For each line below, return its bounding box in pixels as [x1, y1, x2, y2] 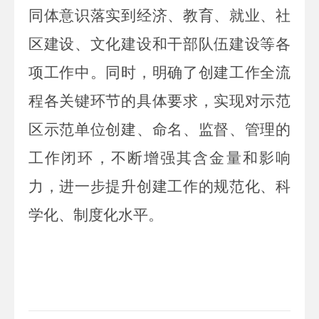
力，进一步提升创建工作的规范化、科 [28, 177, 291, 195]
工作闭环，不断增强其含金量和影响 [28, 149, 291, 167]
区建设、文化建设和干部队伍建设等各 [28, 35, 291, 53]
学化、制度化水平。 [28, 206, 163, 224]
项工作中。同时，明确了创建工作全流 [28, 63, 291, 81]
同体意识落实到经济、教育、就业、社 [28, 6, 291, 24]
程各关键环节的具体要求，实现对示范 [28, 92, 291, 110]
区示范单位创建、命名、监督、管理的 [28, 120, 291, 138]
